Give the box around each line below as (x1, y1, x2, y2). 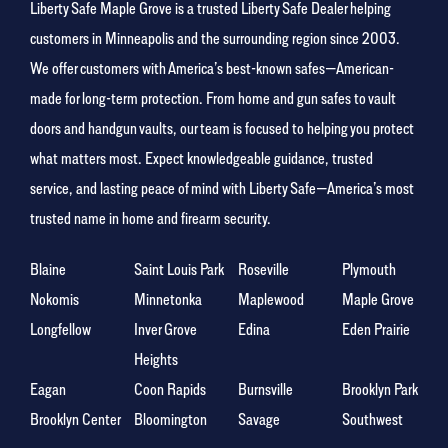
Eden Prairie (342, 320, 410, 340)
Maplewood (238, 290, 304, 310)
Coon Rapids (134, 380, 206, 400)
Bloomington (134, 410, 207, 430)
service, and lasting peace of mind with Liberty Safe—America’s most (30, 179, 414, 199)
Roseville (238, 260, 289, 280)
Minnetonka (134, 290, 202, 310)
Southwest (342, 410, 403, 430)
